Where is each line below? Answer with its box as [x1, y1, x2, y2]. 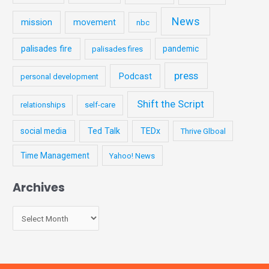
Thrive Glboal [180, 126, 226, 136]
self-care [85, 100, 116, 110]
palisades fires [92, 44, 144, 53]
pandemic [163, 44, 199, 53]
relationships [20, 100, 65, 110]
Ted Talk [87, 125, 120, 136]
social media [20, 125, 67, 136]
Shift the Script [136, 98, 204, 110]
